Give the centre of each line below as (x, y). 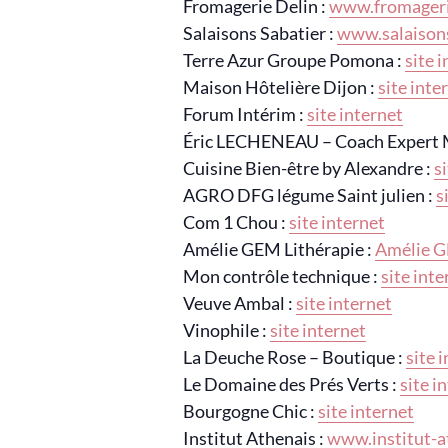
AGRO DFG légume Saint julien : (309, 194)
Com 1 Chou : (236, 221)
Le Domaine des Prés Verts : (291, 383)
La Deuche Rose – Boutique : (294, 356)
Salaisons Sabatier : (260, 32)
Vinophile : (226, 329)
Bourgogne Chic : (250, 410)
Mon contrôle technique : (282, 275)
